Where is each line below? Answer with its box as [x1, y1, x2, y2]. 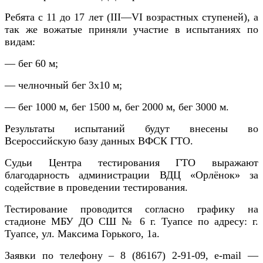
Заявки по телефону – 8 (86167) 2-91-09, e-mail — [5, 249, 258, 261]
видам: [5, 35, 35, 48]
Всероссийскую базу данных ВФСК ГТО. [5, 134, 193, 147]
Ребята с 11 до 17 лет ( [5, 11, 110, 23]
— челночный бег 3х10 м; [5, 79, 122, 91]
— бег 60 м [5, 57, 55, 69]
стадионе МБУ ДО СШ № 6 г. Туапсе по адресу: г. [5, 215, 258, 227]
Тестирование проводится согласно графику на [5, 203, 258, 215]
